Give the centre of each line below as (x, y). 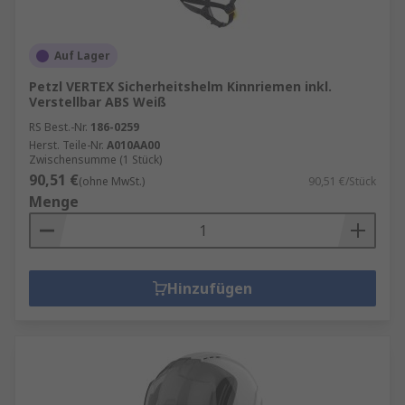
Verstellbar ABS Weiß (98, 102)
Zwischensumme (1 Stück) (95, 160)
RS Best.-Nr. (58, 127)
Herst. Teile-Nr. (66, 145)
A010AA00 (133, 145)
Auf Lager (82, 56)
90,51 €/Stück (342, 181)
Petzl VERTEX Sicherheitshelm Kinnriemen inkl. (180, 86)
